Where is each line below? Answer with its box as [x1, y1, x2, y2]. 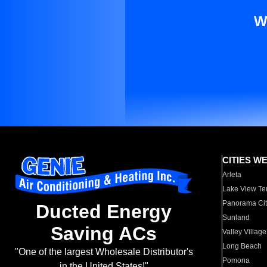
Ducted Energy [36, 201, 172, 223]
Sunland [222, 213, 250, 222]
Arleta [222, 170, 242, 179]
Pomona [222, 256, 250, 265]
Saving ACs [51, 223, 157, 245]
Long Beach [222, 242, 262, 250]
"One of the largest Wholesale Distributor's [14, 247, 193, 257]
